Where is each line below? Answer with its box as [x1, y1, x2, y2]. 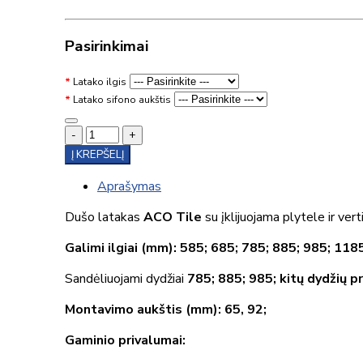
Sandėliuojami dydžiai [65, 269, 187, 288]
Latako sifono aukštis [73, 92, 171, 106]
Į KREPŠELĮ [71, 147, 124, 162]
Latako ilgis [73, 75, 126, 88]
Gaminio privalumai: [65, 331, 186, 349]
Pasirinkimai [65, 36, 148, 58]
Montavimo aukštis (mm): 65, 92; [65, 300, 267, 318]
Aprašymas [97, 177, 161, 195]
